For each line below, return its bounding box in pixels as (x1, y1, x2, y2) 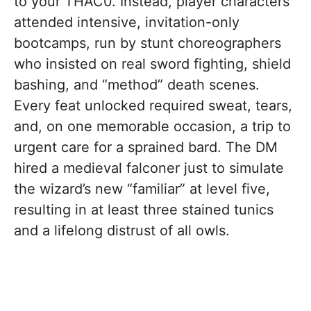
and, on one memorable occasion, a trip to (14, 117, 291, 135)
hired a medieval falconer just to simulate (14, 159, 284, 176)
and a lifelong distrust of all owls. (14, 221, 230, 239)
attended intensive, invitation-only (14, 13, 239, 31)
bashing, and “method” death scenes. (14, 76, 260, 93)
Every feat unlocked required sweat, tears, (14, 96, 292, 114)
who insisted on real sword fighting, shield (14, 55, 291, 72)
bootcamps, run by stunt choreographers (14, 34, 281, 51)
